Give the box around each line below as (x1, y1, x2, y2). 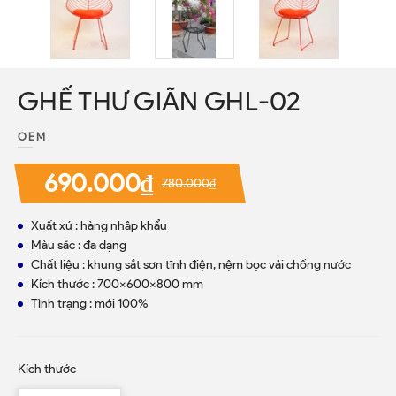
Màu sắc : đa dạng (31, 238, 126, 253)
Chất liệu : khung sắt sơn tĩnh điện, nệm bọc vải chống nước (31, 257, 351, 272)
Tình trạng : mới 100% (31, 296, 148, 311)
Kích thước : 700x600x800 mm (31, 277, 203, 292)
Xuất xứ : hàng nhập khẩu (31, 218, 167, 233)
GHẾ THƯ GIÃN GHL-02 (18, 85, 301, 118)
